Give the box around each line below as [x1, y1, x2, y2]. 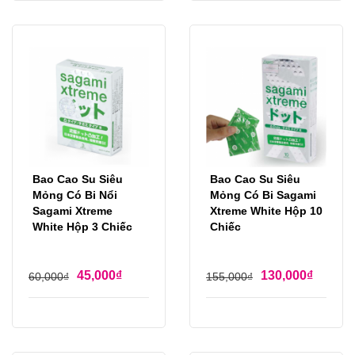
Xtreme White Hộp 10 [210, 204, 323, 218]
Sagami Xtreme [32, 204, 113, 218]
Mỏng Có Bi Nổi [32, 189, 117, 202]
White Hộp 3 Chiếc [32, 220, 132, 234]
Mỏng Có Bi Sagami [210, 189, 316, 202]
